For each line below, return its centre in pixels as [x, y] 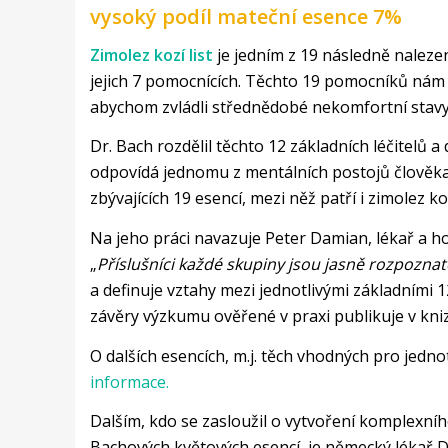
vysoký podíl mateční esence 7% [245, 17]
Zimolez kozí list [151, 54]
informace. [129, 381]
